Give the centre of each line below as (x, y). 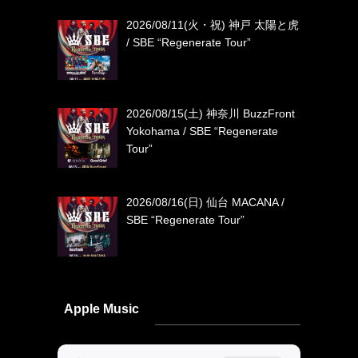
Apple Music (101, 309)
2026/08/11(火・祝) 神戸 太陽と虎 (212, 25)
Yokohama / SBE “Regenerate (202, 131)
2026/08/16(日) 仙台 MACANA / (205, 202)
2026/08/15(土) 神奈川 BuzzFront (210, 114)
